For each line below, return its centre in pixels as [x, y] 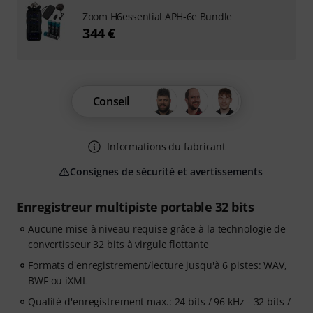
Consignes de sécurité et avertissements [166, 172]
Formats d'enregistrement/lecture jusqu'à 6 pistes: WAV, [158, 265]
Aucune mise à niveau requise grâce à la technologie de [157, 229]
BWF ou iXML [58, 281]
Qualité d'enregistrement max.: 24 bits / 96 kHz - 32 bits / [159, 302]
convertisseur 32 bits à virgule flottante [118, 245]
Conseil [111, 102]
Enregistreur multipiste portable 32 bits [135, 207]
